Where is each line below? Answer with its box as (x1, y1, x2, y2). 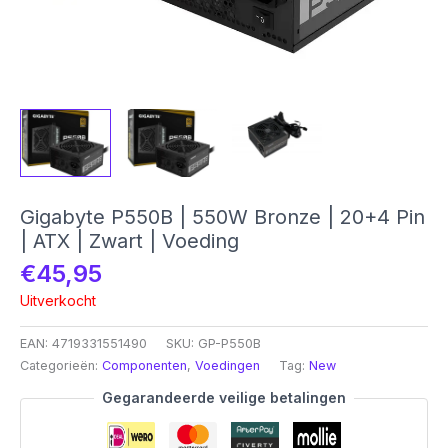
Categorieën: (20, 358, 102, 374)
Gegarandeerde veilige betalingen (102, 389, 346, 407)
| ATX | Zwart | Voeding (20, 229, 239, 254)
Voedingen (195, 358, 260, 374)
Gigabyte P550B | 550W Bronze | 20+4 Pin (20, 205, 425, 230)
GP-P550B (198, 336, 261, 352)
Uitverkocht (20, 291, 96, 309)
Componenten (102, 358, 187, 374)
